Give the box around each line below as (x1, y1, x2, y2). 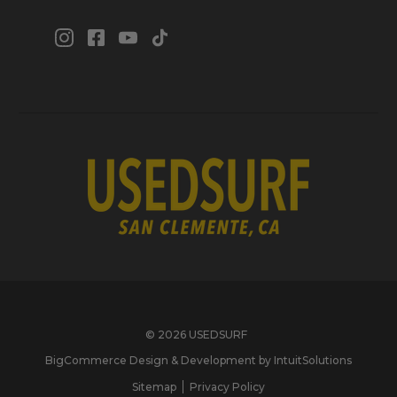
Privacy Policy (190, 379, 265, 393)
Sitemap (132, 379, 176, 393)
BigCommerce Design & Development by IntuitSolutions (45, 354, 352, 368)
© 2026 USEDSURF (145, 327, 247, 341)
